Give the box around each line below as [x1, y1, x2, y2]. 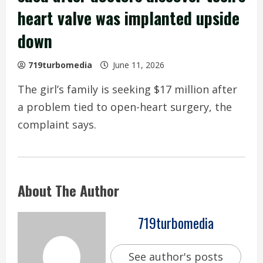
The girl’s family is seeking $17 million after [18, 82, 237, 96]
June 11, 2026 [110, 59, 167, 70]
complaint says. [18, 117, 96, 131]
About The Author [18, 179, 119, 201]
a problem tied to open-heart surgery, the [18, 99, 232, 114]
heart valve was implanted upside [18, 5, 240, 30]
